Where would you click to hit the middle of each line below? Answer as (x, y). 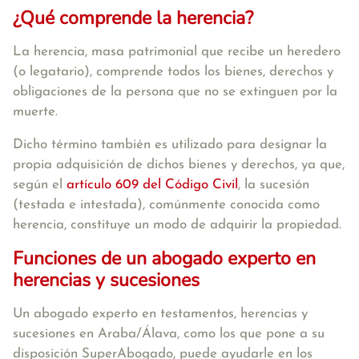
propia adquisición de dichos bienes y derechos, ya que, (179, 165)
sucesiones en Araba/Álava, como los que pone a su (169, 334)
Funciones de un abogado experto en (164, 258)
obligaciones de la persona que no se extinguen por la (175, 92)
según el (40, 185)
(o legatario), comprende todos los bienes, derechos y (173, 72)
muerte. (35, 112)
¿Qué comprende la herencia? (133, 18)
